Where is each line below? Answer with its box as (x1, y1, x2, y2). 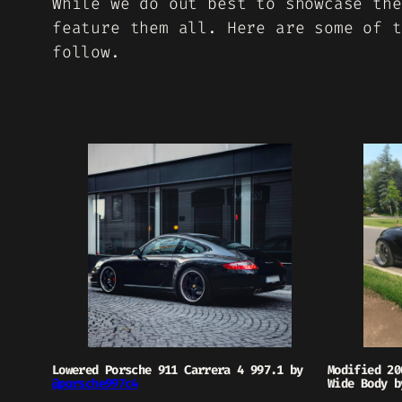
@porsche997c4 (52, 375, 138, 392)
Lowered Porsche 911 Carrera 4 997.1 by (52, 362, 303, 379)
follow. (52, 41, 120, 63)
